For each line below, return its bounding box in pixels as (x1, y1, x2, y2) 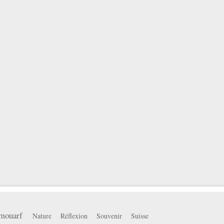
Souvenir (96, 211, 122, 221)
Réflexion (60, 211, 87, 221)
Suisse (130, 211, 148, 221)
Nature (32, 211, 51, 221)
